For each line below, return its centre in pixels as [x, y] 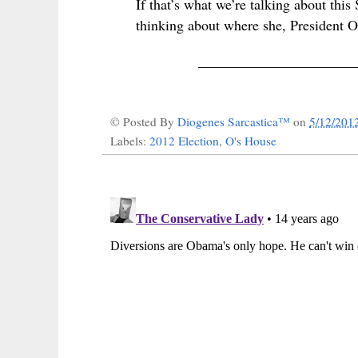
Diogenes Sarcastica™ [235, 121]
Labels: [130, 140]
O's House [251, 140]
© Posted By [144, 121]
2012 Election [184, 140]
